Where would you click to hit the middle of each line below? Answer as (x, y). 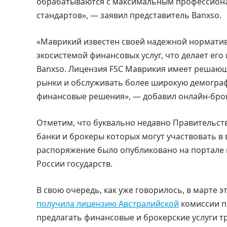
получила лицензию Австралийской (108, 204)
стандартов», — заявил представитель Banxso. (129, 15)
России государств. (74, 164)
